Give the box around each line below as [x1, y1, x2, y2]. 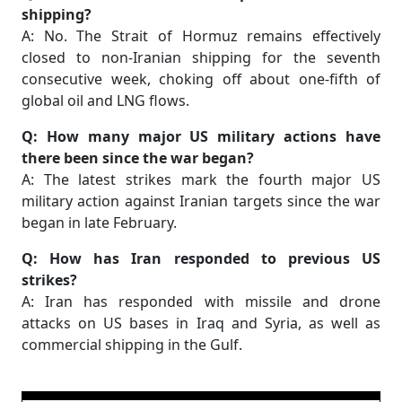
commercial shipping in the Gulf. [22, 335, 242, 355]
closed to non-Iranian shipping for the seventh [22, 48, 380, 68]
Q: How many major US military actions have [22, 127, 380, 147]
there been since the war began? [22, 148, 254, 169]
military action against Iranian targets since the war [22, 191, 380, 212]
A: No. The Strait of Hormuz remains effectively [22, 26, 380, 47]
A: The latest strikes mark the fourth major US [22, 170, 380, 190]
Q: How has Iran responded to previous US [22, 249, 380, 269]
